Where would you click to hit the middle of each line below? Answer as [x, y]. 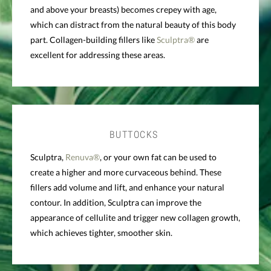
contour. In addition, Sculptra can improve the [116, 202]
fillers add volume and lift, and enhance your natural [127, 187]
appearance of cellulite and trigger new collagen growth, [135, 217]
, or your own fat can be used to [158, 157]
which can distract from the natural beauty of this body [133, 24]
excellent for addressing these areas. [98, 54]
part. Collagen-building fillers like [93, 39]
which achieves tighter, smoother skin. [101, 232]
